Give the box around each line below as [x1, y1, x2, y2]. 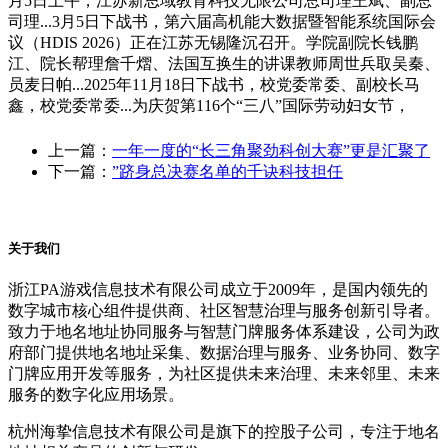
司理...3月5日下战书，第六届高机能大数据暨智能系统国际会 [8, 13, 436, 31]
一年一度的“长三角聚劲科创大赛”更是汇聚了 [112, 142, 430, 160]
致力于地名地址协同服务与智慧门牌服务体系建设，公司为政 [8, 322, 440, 340]
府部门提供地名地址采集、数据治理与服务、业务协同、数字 [8, 343, 440, 361]
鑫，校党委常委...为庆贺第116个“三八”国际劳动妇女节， [8, 97, 410, 115]
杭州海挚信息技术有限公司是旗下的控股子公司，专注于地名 [8, 422, 440, 440]
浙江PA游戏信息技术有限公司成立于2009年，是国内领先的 [8, 280, 428, 298]
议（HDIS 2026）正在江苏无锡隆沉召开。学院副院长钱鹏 [8, 34, 418, 52]
